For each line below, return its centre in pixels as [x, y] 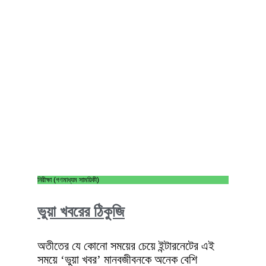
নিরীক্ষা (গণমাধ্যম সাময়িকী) [68, 180]
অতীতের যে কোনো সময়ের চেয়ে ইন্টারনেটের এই [126, 246]
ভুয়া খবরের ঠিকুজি [81, 211]
